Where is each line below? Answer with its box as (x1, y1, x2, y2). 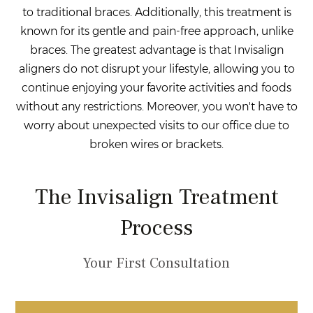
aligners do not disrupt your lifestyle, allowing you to (18, 61, 295, 75)
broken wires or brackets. (89, 137, 224, 151)
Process (120, 212, 193, 242)
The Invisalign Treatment (34, 182, 279, 212)
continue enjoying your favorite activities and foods (22, 80, 291, 94)
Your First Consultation (83, 254, 230, 272)
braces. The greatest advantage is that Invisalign (29, 43, 284, 57)
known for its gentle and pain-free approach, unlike (20, 24, 293, 38)
